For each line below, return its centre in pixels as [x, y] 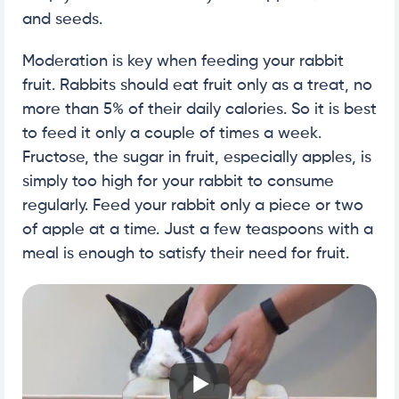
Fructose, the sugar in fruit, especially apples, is [197, 157]
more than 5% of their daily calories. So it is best [199, 109]
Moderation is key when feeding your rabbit [183, 61]
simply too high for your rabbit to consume [178, 181]
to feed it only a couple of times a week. [172, 133]
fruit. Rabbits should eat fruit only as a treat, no [197, 85]
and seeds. [62, 19]
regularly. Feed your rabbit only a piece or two [193, 205]
